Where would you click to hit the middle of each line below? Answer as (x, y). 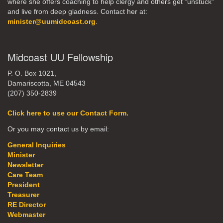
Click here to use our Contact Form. (68, 113)
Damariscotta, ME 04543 (47, 83)
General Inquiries (37, 145)
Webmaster (26, 215)
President (24, 185)
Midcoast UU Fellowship (60, 57)
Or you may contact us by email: (58, 129)
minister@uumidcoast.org (52, 21)
